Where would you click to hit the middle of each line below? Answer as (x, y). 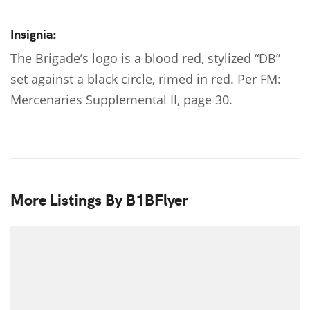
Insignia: (34, 34)
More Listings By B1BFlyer (99, 199)
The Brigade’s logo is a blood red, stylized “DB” (145, 58)
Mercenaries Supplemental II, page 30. (121, 100)
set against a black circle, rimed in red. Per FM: (146, 79)
